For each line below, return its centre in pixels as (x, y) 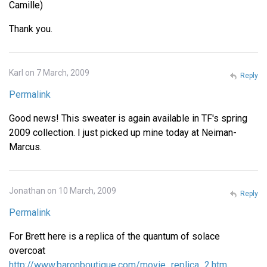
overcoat (27, 251)
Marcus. (25, 147)
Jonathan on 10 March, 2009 (63, 191)
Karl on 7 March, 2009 (49, 73)
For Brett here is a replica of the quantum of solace (114, 237)
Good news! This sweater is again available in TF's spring (128, 119)
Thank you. (31, 29)
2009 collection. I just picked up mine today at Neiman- (123, 133)
